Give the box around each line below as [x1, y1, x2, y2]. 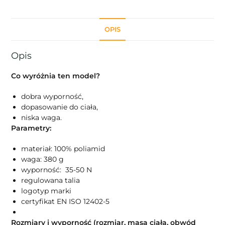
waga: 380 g [21, 154, 64, 164]
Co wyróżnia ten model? [11, 71, 100, 80]
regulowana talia [21, 175, 80, 185]
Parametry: [11, 123, 52, 133]
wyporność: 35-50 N [21, 165, 92, 174]
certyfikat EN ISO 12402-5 [21, 196, 110, 206]
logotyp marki [21, 186, 72, 195]
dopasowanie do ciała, [21, 102, 98, 111]
